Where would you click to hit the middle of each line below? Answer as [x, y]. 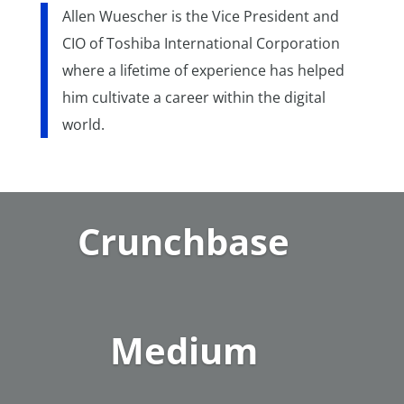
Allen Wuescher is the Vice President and [200, 16]
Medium [184, 351]
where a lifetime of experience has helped [203, 70]
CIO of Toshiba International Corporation [201, 43]
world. [85, 124]
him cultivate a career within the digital [193, 97]
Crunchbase [184, 242]
